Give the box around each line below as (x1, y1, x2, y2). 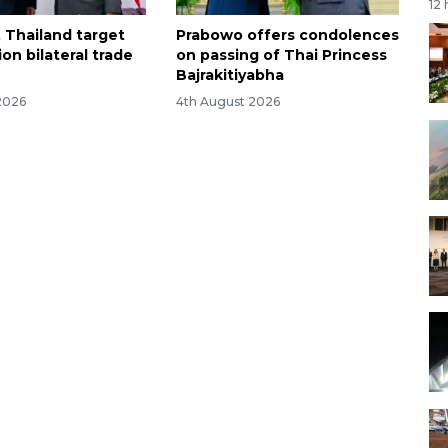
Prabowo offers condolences (175, 25, 399, 44)
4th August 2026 (175, 93, 280, 109)
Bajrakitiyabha (175, 65, 284, 84)
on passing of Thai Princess (175, 45, 387, 64)
